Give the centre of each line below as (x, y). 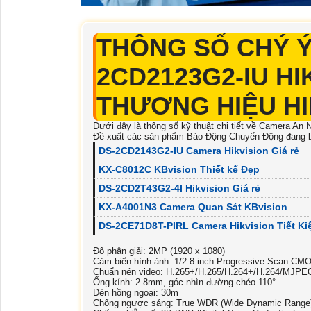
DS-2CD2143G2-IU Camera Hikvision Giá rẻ (199, 151)
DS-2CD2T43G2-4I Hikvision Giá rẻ (179, 188)
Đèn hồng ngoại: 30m (136, 293)
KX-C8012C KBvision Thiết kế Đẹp (179, 170)
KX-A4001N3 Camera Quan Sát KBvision (193, 207)
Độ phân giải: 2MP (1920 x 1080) (159, 251)
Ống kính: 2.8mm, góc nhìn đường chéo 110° (184, 283)
